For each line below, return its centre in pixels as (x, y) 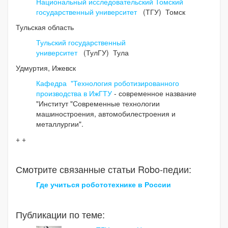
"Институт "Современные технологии (98, 104)
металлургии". (60, 124)
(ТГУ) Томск (163, 12)
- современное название (154, 93)
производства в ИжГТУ (74, 93)
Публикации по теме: (60, 215)
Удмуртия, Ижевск (46, 68)
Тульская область (45, 27)
